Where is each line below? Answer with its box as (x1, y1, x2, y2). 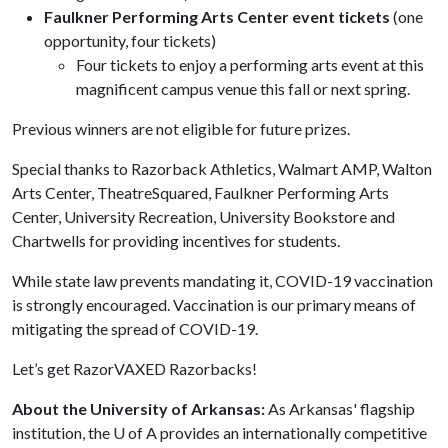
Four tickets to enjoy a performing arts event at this (76, 55, 424, 74)
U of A (113, 423, 157, 442)
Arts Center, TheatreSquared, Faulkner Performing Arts (12, 183, 389, 202)
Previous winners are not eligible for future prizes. (12, 119, 353, 138)
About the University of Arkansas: (12, 399, 265, 418)
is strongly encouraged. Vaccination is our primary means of (12, 295, 416, 314)
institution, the (12, 423, 113, 442)
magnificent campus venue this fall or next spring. (76, 79, 410, 98)
